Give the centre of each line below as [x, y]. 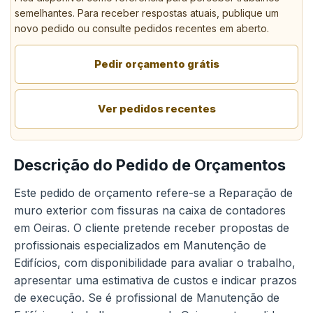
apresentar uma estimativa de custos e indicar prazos [155, 280]
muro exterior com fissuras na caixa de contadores [150, 210]
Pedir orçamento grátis [156, 64]
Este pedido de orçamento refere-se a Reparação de [153, 193]
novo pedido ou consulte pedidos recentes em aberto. [142, 28]
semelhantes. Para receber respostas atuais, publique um [147, 13]
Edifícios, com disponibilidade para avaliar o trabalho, [155, 263]
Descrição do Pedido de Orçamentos [150, 165]
